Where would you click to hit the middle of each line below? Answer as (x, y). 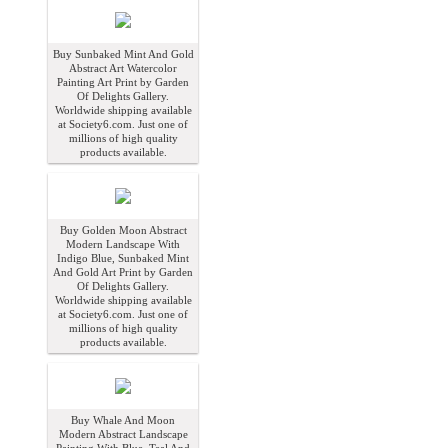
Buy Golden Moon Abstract (123, 230)
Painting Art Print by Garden (123, 82)
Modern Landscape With (123, 244)
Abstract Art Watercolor (123, 68)
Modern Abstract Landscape (123, 434)
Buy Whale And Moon (123, 420)
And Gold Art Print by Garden (123, 272)
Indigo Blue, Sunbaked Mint (123, 258)
